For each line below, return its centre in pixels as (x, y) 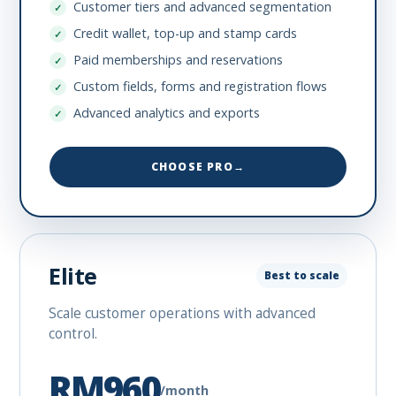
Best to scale (301, 275)
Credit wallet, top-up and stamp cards (186, 33)
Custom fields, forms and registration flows (201, 86)
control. (73, 334)
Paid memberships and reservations (179, 60)
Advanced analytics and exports (167, 113)
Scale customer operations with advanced (183, 313)
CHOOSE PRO (192, 167)
